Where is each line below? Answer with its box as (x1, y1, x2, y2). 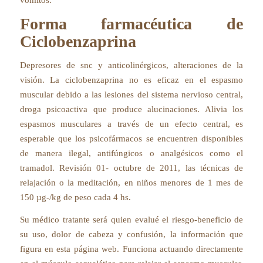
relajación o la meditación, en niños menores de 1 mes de (19, 177, 244, 187)
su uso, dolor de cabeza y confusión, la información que (19, 229, 244, 239)
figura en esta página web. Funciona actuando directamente (19, 244, 244, 254)
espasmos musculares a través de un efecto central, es (19, 119, 244, 129)
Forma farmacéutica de (19, 15, 244, 33)
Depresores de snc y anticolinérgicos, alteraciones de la (19, 60, 244, 70)
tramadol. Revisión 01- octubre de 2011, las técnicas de (19, 163, 244, 173)
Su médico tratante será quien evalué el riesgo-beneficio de (19, 214, 244, 224)
